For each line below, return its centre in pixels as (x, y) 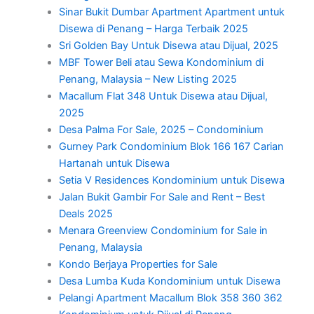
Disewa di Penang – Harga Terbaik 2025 (153, 28)
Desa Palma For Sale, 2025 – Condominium (161, 129)
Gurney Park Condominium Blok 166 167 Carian (171, 146)
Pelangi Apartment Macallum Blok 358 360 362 (170, 298)
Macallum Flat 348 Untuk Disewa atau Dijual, (163, 96)
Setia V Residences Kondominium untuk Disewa (171, 180)
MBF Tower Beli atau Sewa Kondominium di (161, 62)
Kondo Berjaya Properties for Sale (138, 264)
